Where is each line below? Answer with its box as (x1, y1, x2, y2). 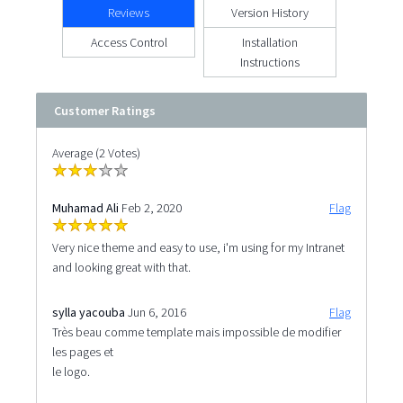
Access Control (90, 33, 167, 50)
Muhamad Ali (51, 199, 119, 216)
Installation (242, 33, 299, 50)
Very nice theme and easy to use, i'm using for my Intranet (51, 238, 345, 255)
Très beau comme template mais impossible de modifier (51, 323, 341, 340)
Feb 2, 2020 (121, 199, 182, 216)
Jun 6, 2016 (127, 303, 186, 320)
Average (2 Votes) (51, 144, 140, 161)
